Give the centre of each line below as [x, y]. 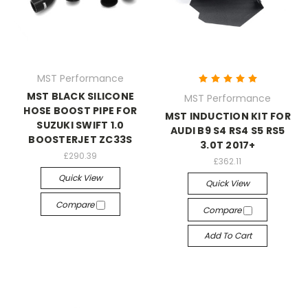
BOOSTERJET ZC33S [80, 140]
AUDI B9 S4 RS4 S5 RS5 [228, 131]
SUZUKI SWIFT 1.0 [80, 125]
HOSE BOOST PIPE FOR [80, 111]
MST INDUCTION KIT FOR [228, 116]
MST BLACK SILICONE [80, 96]
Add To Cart [228, 235]
